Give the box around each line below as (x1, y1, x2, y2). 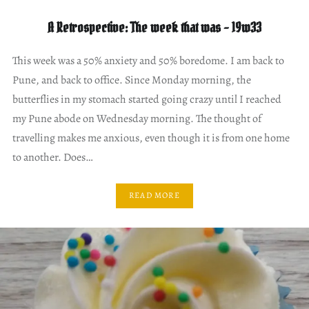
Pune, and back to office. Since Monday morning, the (12, 72, 251, 88)
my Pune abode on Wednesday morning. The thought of (12, 110, 261, 126)
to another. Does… (12, 149, 93, 165)
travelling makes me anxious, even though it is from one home (12, 130, 290, 146)
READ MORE (129, 190, 180, 201)
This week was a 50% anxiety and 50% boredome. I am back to (12, 52, 284, 68)
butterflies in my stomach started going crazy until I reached (12, 91, 281, 107)
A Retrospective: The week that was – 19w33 (48, 18, 261, 37)
